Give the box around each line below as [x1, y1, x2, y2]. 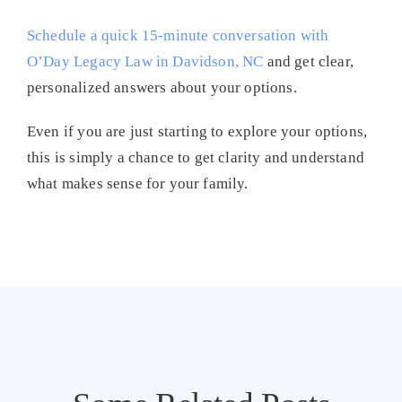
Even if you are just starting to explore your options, [26, 123, 368, 141]
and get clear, [263, 53, 354, 71]
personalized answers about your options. [26, 79, 297, 97]
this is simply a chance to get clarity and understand [26, 149, 364, 167]
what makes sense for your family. [26, 175, 249, 193]
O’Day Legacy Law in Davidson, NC [26, 53, 264, 71]
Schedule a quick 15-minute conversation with [26, 27, 329, 45]
